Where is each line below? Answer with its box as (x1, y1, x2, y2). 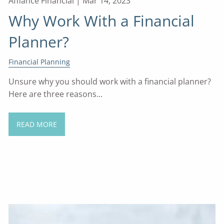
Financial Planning (8, 56, 70, 66)
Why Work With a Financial (8, 10, 195, 31)
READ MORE (16, 119, 57, 129)
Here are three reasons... (8, 88, 103, 99)
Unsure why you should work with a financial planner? (8, 75, 211, 87)
